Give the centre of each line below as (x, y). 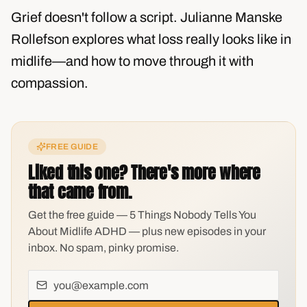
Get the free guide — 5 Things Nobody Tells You (142, 215)
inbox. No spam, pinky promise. (103, 248)
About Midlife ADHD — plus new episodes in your (147, 231)
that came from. (80, 192)
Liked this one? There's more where (144, 173)
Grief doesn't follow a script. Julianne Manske (147, 17)
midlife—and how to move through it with (132, 61)
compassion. (50, 83)
